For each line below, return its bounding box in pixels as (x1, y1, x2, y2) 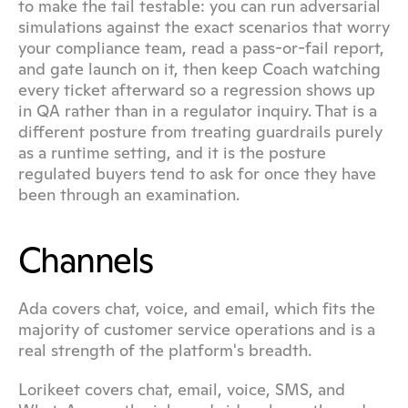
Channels (18, 239, 153, 282)
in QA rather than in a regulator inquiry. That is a (18, 100, 377, 121)
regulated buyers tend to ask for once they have (18, 163, 376, 184)
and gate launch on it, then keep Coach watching (18, 58, 381, 79)
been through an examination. (18, 184, 240, 205)
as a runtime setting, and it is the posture (18, 142, 326, 163)
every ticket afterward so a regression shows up (18, 79, 375, 100)
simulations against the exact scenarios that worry (18, 16, 390, 37)
